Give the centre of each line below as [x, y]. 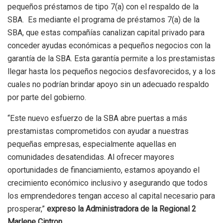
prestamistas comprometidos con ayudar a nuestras [98, 131]
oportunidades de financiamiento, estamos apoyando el [104, 170]
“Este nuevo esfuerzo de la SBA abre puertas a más [97, 118]
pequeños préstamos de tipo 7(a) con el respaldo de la [103, 6]
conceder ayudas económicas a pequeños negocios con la [109, 45]
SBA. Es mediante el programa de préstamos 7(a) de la [104, 19]
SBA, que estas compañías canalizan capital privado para [106, 32]
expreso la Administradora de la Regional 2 [121, 209]
